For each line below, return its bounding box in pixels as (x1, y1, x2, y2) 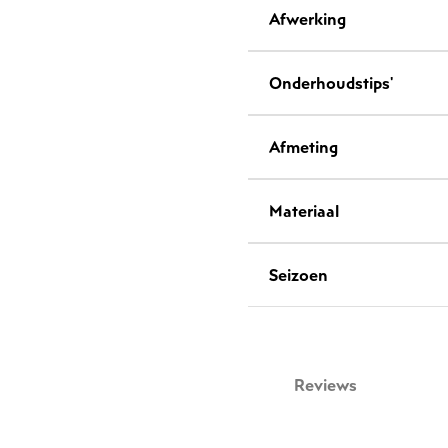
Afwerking (269, 8, 346, 31)
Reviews (294, 374, 357, 397)
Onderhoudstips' (269, 72, 393, 95)
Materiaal (269, 200, 339, 223)
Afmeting (269, 136, 338, 159)
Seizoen (269, 264, 328, 287)
